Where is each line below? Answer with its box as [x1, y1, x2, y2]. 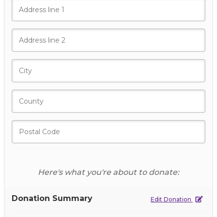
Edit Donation [151, 196, 193, 203]
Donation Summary [12, 194, 93, 203]
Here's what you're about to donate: [38, 168, 179, 177]
